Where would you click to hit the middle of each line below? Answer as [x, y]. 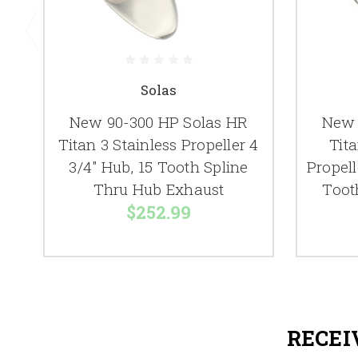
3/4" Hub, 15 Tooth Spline [159, 167]
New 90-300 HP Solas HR [159, 122]
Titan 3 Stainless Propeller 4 [159, 145]
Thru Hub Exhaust [159, 189]
